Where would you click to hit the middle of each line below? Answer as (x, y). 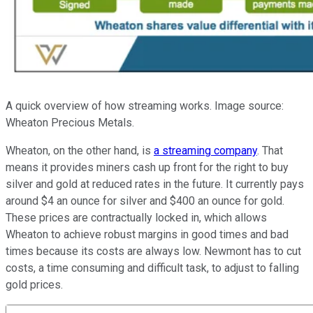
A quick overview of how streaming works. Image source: (145, 106)
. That (270, 151)
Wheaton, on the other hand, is (80, 151)
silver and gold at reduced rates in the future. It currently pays (155, 184)
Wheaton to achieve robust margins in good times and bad (147, 235)
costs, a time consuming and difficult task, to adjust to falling (152, 268)
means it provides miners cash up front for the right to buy (147, 168)
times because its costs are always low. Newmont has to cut (153, 252)
